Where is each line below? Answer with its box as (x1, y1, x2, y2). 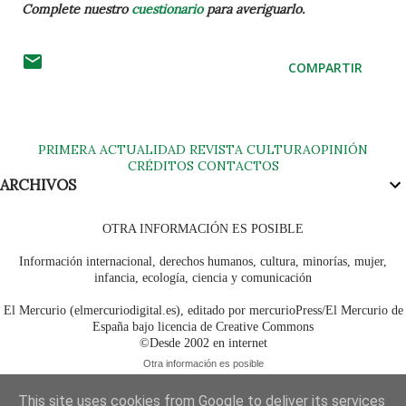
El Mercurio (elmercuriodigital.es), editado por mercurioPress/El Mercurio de (3, 303, 403, 317)
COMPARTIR (288, 58, 362, 76)
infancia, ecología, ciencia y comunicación (94, 270, 312, 285)
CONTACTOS (193, 157, 279, 174)
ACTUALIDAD (100, 140, 186, 158)
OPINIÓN (311, 140, 368, 158)
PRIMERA (38, 140, 96, 158)
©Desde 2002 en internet (139, 335, 267, 350)
